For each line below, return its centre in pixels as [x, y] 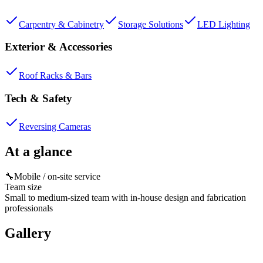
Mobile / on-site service [57, 177]
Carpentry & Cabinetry [61, 24]
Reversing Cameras [55, 127]
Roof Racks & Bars [55, 75]
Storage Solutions [151, 24]
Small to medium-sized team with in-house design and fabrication [125, 198]
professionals [29, 208]
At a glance [38, 152]
